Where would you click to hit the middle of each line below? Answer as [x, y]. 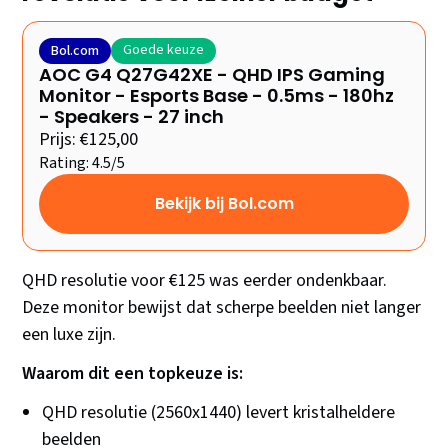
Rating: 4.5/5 [82, 163]
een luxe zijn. [69, 335]
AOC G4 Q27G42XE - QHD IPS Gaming [212, 75]
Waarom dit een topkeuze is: [133, 374]
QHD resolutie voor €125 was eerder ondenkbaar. [205, 281]
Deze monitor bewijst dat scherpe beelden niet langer [222, 308]
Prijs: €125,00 [89, 140]
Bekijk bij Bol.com [224, 204]
